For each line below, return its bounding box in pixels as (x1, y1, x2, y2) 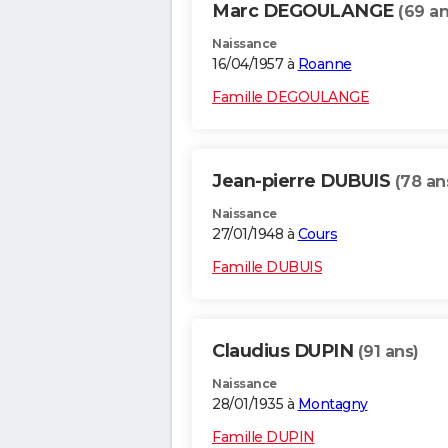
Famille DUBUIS (212, 258, 322, 277)
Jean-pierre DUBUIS (212, 170, 395, 193)
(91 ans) (357, 342, 419, 362)
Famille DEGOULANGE (212, 88, 369, 107)
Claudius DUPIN (212, 340, 358, 363)
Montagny (297, 395, 368, 414)
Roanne (297, 55, 352, 74)
